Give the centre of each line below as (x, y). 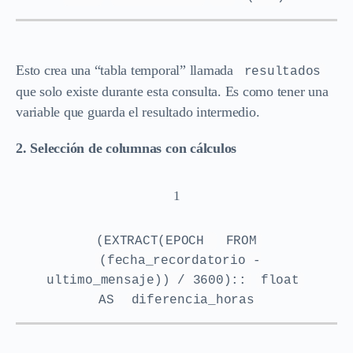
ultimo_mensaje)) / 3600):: (147, 280)
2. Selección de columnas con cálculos (126, 148)
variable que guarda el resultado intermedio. (138, 111)
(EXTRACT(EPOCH (154, 241)
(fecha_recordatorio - (180, 260)
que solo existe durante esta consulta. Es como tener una (172, 91)
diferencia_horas (193, 300)
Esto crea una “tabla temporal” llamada (126, 70)
